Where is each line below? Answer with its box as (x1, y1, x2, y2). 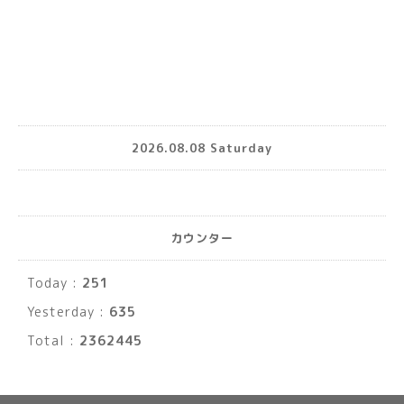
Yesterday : (27, 303, 109, 321)
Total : (27, 332, 79, 350)
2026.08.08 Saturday (132, 139, 272, 156)
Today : (27, 274, 82, 292)
